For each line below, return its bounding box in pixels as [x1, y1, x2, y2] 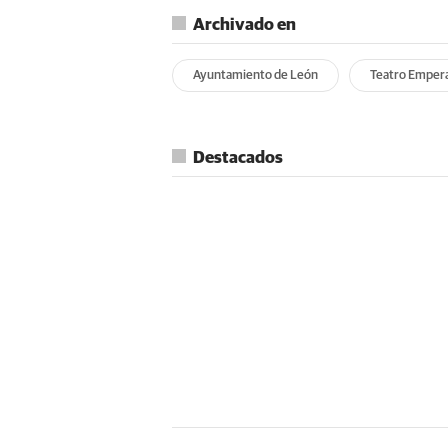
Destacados [193, 149, 283, 167]
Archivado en [193, 16, 296, 34]
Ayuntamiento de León [193, 68, 318, 82]
